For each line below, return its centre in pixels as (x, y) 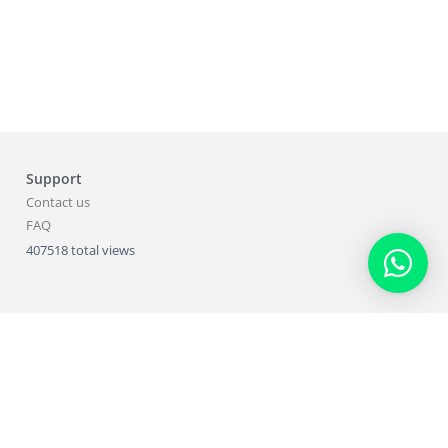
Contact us (57, 201)
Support (53, 178)
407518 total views (80, 249)
